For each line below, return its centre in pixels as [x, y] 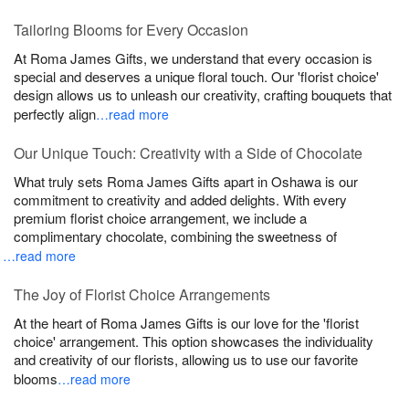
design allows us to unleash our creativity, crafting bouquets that [203, 94]
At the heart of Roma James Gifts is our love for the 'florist [186, 322]
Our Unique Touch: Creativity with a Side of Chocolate [188, 152]
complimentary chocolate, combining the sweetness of [177, 236]
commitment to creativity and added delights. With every [180, 199]
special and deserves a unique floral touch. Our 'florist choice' [196, 76]
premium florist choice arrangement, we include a [160, 217]
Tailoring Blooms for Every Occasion [131, 29]
